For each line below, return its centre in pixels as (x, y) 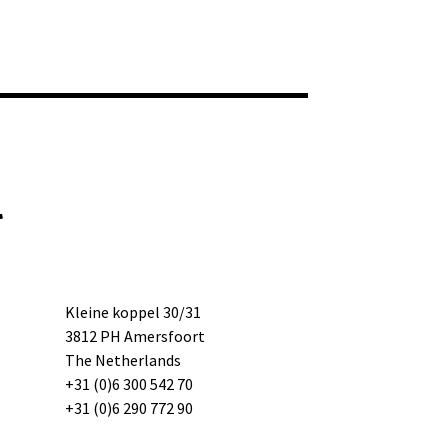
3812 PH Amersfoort (134, 335)
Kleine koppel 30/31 (132, 311)
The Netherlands (122, 359)
